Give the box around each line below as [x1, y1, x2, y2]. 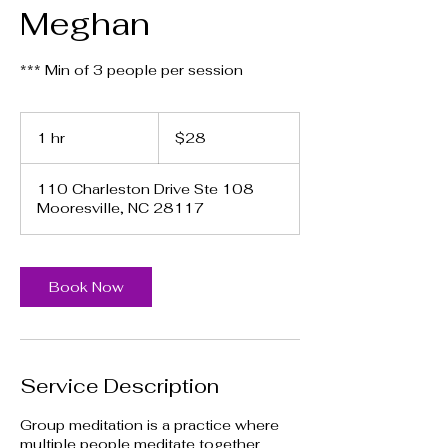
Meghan [20, 2, 150, 44]
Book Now [48, 277, 124, 296]
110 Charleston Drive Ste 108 [37, 179, 254, 198]
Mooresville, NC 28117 [37, 198, 204, 217]
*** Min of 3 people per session [20, 60, 243, 79]
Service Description [20, 372, 219, 399]
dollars [158, 134, 189, 146]
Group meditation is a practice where [20, 415, 279, 434]
